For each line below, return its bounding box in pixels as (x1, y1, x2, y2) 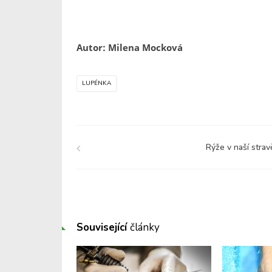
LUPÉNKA (82, 79, 111, 87)
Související (76, 220, 130, 234)
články (130, 220, 160, 234)
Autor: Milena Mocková (76, 41, 183, 53)
